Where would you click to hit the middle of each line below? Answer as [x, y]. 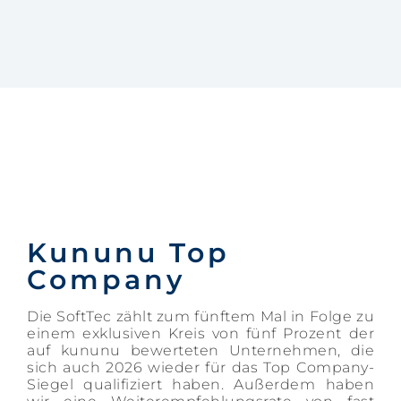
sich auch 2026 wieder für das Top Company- [200, 367]
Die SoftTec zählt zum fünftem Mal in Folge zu [200, 316]
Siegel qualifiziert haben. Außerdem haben [200, 384]
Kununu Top [128, 253]
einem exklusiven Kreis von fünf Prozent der [200, 333]
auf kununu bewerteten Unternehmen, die [200, 350]
